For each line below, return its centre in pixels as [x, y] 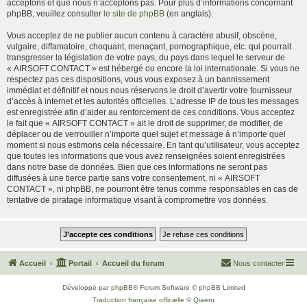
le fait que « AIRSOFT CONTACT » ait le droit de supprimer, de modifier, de [145, 123]
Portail [80, 263]
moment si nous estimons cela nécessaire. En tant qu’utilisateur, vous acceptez [153, 145]
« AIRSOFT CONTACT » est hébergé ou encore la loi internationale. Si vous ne [153, 69]
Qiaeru [204, 300]
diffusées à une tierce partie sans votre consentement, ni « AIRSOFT [133, 178]
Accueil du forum [133, 263]
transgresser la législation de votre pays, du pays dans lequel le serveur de [146, 58]
